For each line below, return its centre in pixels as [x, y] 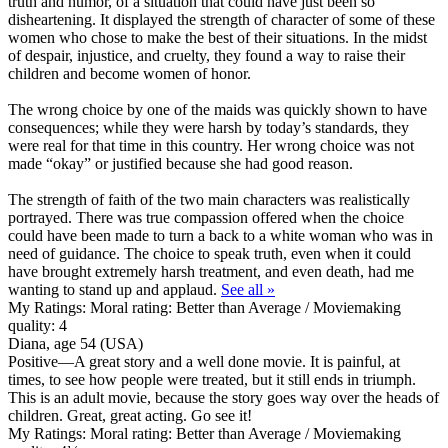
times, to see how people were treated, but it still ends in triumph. [212, 379]
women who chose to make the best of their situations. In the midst [217, 37]
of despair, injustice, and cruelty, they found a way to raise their [206, 55]
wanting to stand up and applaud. [114, 289]
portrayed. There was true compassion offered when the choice [206, 217]
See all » [248, 289]
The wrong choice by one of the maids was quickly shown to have [217, 109]
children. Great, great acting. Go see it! [130, 415]
